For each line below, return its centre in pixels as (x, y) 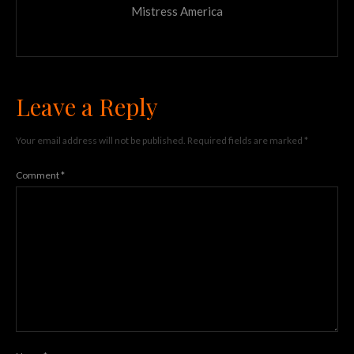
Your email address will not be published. (101, 140)
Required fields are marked (246, 140)
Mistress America (177, 11)
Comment (38, 175)
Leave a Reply (87, 106)
